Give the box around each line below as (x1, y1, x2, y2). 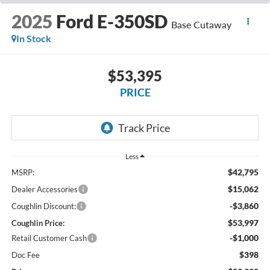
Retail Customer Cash (11, 233, 87, 243)
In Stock (16, 32, 51, 44)
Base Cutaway (171, 18, 231, 30)
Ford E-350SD (55, 10, 168, 32)
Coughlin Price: (11, 218, 64, 228)
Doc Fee (11, 250, 40, 260)
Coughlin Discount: (11, 201, 76, 211)
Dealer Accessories (11, 184, 78, 194)
